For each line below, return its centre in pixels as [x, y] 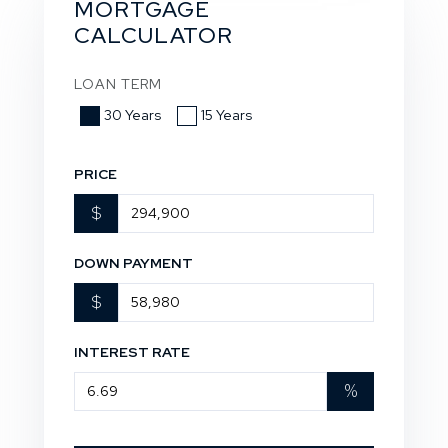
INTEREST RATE [132, 351]
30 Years [132, 114]
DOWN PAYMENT [133, 262]
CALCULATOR [153, 36]
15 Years [226, 114]
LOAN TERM [118, 84]
